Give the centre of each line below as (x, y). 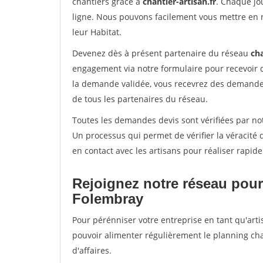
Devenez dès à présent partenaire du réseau (161, 53)
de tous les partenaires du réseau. (140, 99)
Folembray (108, 199)
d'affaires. (92, 250)
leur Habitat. (97, 32)
